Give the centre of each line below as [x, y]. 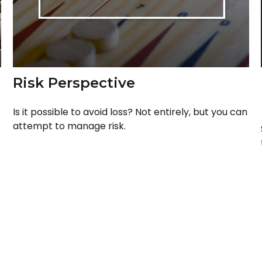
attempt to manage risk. [70, 126]
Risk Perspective [74, 82]
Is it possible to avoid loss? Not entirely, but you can [130, 112]
